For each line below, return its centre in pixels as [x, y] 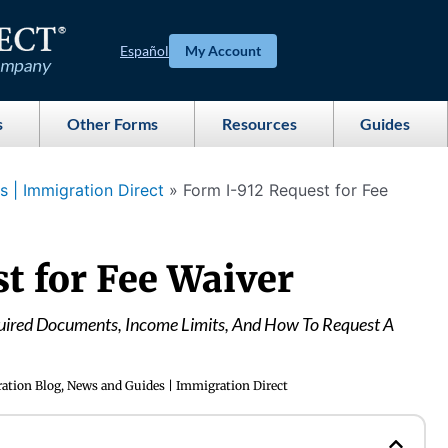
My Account [223, 50]
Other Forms [112, 123]
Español [144, 50]
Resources [259, 123]
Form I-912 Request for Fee [285, 190]
